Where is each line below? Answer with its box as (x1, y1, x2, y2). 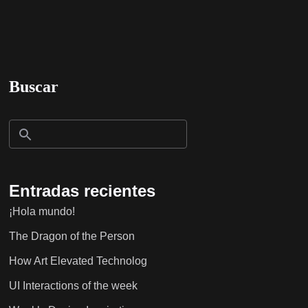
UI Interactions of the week (8, 280, 137, 292)
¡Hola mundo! (8, 206, 75, 218)
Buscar (8, 78, 58, 96)
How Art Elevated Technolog (8, 255, 147, 267)
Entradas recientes (8, 181, 155, 201)
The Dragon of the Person (8, 230, 135, 243)
